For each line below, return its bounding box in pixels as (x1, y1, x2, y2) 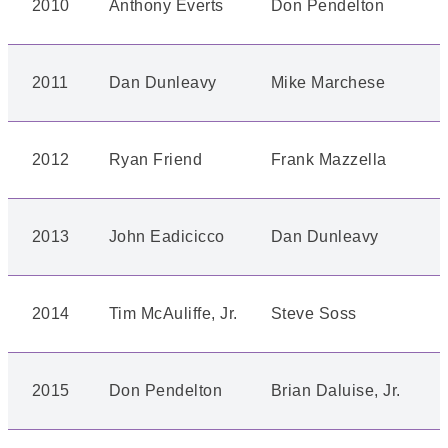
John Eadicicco (109, 228, 225, 245)
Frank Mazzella (271, 151, 387, 168)
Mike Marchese (271, 74, 386, 91)
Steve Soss (271, 305, 357, 322)
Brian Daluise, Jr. (271, 382, 401, 399)
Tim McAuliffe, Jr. (109, 305, 238, 322)
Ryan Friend (109, 151, 203, 168)
